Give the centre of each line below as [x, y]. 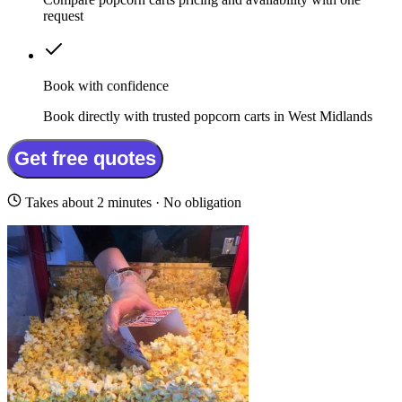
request [63, 16]
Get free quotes [85, 159]
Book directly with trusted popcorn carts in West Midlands [208, 117]
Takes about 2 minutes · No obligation [131, 203]
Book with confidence [106, 86]
